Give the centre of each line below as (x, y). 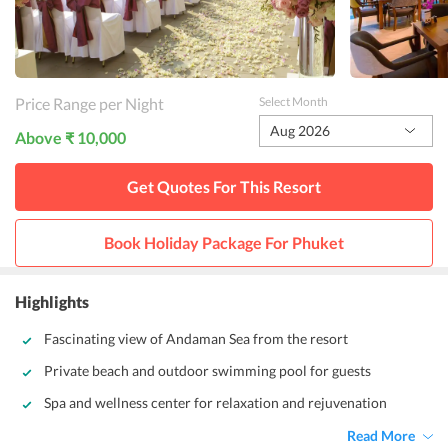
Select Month (293, 101)
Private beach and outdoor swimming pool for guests (207, 370)
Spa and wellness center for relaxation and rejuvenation (215, 402)
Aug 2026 (299, 130)
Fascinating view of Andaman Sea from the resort (196, 338)
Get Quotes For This (200, 186)
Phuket (318, 242)
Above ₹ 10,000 (70, 137)
